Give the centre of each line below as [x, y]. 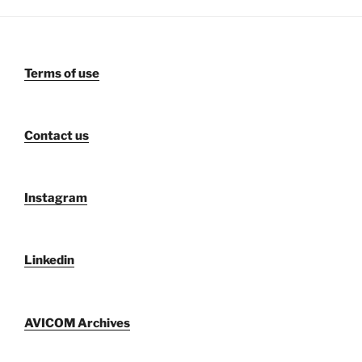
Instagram [56, 198]
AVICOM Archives [77, 323]
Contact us [57, 135]
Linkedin [49, 261]
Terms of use [62, 73]
